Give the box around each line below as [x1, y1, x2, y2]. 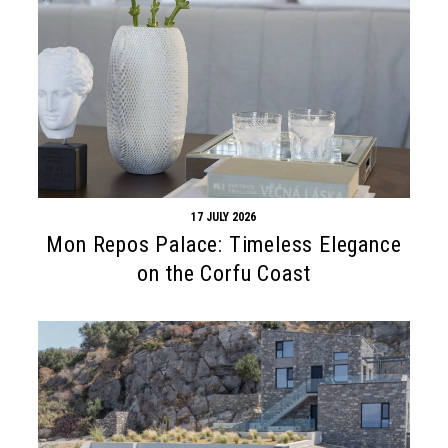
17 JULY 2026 [191, 210, 257, 225]
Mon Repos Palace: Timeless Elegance [46, 232, 402, 258]
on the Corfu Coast [136, 261, 312, 287]
